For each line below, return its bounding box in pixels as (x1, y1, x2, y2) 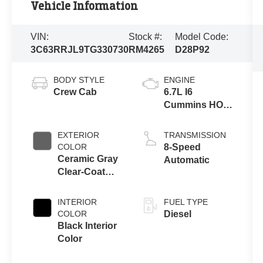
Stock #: (129, 31, 163, 42)
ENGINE (163, 75, 195, 85)
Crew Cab (53, 86, 97, 97)
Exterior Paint (58, 179, 119, 190)
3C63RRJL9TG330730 (31, 44, 129, 55)
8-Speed (163, 141, 201, 152)
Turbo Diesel (163, 112, 220, 123)
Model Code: (174, 31, 228, 42)
